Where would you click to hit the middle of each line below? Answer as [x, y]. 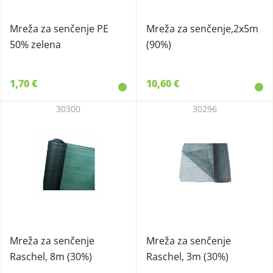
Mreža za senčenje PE [59, 29]
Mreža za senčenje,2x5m [202, 29]
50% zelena [35, 44]
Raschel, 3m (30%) [187, 257]
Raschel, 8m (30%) [51, 257]
